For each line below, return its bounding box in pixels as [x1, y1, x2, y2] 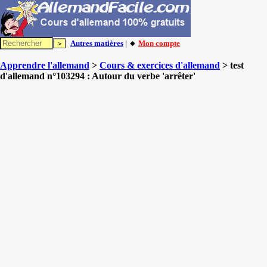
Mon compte [138, 39, 180, 48]
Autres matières [70, 39, 123, 48]
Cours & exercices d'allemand [100, 60, 220, 70]
